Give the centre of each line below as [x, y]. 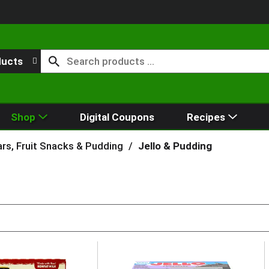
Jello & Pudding [175, 146]
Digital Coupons [117, 117]
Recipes [206, 117]
